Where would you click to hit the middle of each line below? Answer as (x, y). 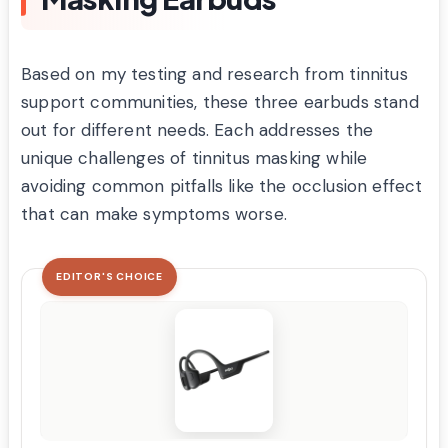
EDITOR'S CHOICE (109, 276)
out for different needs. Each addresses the (197, 129)
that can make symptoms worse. (154, 213)
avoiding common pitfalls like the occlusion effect (222, 185)
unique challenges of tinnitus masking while (194, 157)
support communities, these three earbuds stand (220, 101)
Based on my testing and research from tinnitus (214, 73)
